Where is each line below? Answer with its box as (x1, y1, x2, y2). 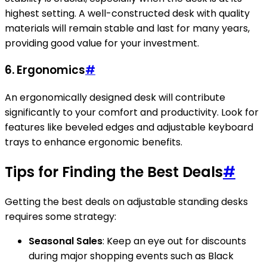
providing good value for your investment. (5, 36, 199, 50)
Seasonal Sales (29, 234, 103, 248)
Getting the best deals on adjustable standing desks (5, 195, 248, 209)
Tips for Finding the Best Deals (5, 162, 223, 182)
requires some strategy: (5, 210, 116, 223)
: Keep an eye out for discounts (103, 234, 246, 248)
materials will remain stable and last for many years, (5, 21, 250, 35)
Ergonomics (17, 62, 85, 79)
